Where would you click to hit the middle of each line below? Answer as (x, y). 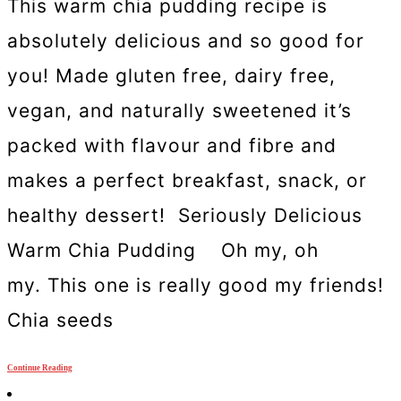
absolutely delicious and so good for (186, 40)
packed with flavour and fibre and (172, 145)
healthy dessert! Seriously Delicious (185, 215)
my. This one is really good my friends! (196, 285)
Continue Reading (40, 368)
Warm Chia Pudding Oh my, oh (163, 250)
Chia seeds (60, 320)
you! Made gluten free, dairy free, (171, 75)
